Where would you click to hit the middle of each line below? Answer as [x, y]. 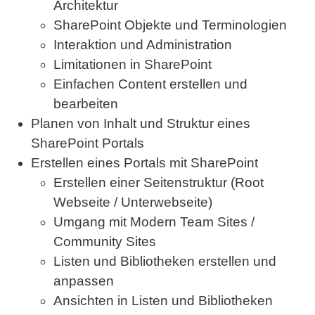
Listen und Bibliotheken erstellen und [165, 261]
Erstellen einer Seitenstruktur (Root [159, 182]
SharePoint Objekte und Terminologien [170, 25]
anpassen [84, 281]
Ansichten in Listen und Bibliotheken [163, 301]
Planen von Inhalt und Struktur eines [141, 123]
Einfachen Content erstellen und [150, 84]
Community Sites [105, 242]
